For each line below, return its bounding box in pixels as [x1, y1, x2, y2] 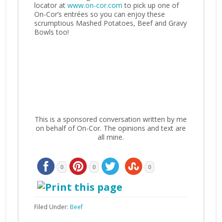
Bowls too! [34, 27, 69, 37]
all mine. [98, 132, 124, 142]
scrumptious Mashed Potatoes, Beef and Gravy [34, 18, 187, 28]
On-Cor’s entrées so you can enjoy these [34, 9, 165, 19]
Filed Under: [34, 203, 70, 211]
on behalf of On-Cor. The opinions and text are [36, 123, 186, 133]
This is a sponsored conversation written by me [35, 114, 187, 124]
